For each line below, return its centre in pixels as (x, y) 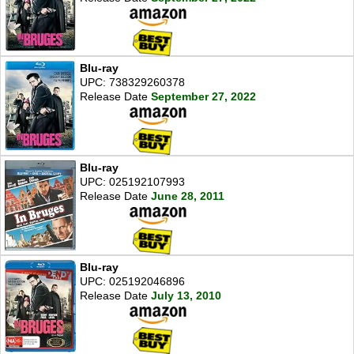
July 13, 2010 (186, 295)
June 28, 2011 (188, 196)
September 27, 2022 (203, 97)
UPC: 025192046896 (132, 281)
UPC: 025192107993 (132, 181)
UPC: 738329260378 (132, 83)
